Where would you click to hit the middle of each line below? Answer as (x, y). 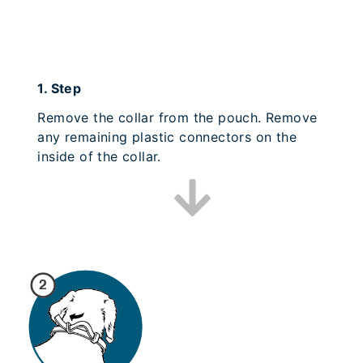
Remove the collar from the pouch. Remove (177, 118)
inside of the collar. (99, 157)
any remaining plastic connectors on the (167, 137)
